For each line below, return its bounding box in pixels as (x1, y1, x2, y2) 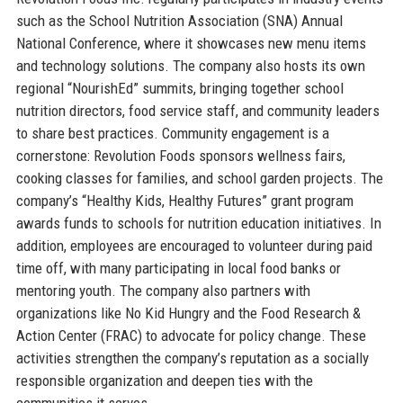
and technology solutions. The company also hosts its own (15, 56, 365, 75)
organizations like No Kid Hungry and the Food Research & (15, 303, 361, 322)
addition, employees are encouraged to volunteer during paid (15, 236, 372, 255)
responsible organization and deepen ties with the (15, 371, 313, 390)
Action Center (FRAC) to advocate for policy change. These (15, 326, 366, 345)
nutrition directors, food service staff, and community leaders (15, 101, 380, 120)
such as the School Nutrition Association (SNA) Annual (15, 11, 343, 30)
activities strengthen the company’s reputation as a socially (15, 348, 369, 367)
